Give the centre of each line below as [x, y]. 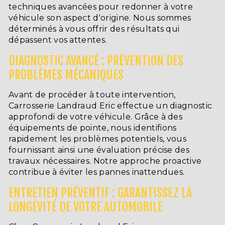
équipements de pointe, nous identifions [93, 128]
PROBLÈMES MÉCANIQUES [66, 75]
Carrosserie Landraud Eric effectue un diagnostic [110, 105]
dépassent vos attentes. [58, 40]
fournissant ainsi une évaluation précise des [99, 150]
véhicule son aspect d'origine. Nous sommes [100, 18]
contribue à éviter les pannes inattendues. [97, 172]
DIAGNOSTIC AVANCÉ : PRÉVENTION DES [96, 61]
